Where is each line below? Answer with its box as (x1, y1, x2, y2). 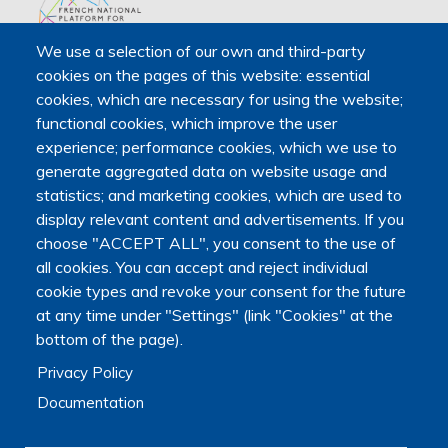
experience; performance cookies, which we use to (36, 137, 397, 158)
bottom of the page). (36, 329, 183, 350)
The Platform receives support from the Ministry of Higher (47, 56, 395, 73)
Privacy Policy (37, 363, 134, 382)
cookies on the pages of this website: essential (36, 65, 370, 86)
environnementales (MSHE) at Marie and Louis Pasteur (47, 152, 382, 169)
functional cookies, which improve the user (36, 113, 337, 134)
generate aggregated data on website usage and (36, 161, 387, 182)
